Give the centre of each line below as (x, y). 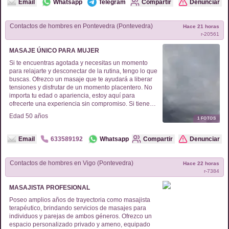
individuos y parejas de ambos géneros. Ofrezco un (65, 216)
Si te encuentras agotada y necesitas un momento (78, 63)
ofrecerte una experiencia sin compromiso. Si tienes (81, 104)
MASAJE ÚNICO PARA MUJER (54, 51)
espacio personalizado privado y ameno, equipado (80, 224)
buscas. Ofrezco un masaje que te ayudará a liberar (81, 79)
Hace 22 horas (201, 163)
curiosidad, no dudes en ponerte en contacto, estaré (81, 112)
